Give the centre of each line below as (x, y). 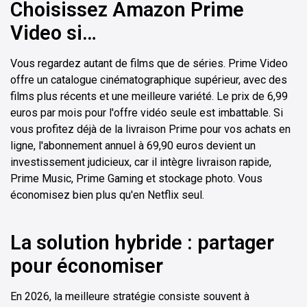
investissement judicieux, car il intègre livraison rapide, (141, 162)
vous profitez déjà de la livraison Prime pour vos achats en (150, 129)
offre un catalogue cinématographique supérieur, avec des (149, 79)
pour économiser (87, 266)
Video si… (53, 33)
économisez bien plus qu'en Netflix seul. (107, 195)
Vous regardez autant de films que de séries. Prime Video (149, 63)
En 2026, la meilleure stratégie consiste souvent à (130, 296)
